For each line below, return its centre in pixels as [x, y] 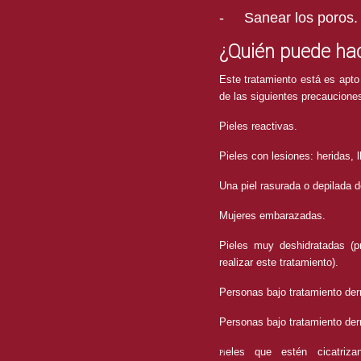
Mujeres [239, 216]
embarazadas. [294, 216]
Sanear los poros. [301, 18]
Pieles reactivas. [258, 126]
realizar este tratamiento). [280, 262]
